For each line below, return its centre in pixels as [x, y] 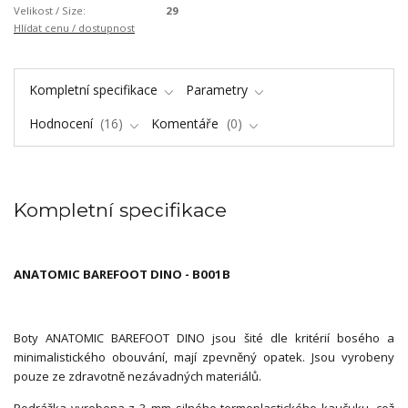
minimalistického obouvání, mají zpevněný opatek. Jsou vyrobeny [204, 357]
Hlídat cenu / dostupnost [74, 28]
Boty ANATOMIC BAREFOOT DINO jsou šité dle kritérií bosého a [204, 337]
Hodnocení [62, 123]
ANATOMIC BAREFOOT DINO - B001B [122, 274]
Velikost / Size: [50, 11]
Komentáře [187, 123]
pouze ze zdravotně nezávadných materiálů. [138, 376]
